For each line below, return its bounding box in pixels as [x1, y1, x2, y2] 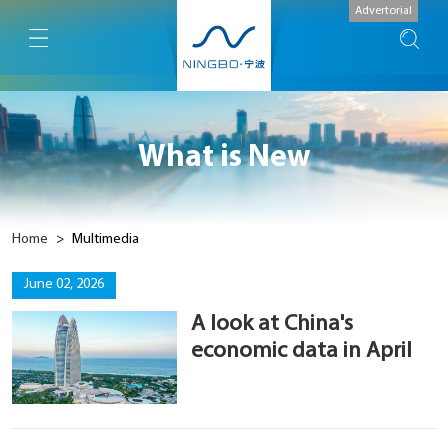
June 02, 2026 [23, 277, 104, 293]
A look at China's [191, 313, 354, 337]
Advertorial [355, 5, 412, 17]
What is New [137, 142, 311, 174]
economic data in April [191, 340, 413, 364]
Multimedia [71, 231, 139, 247]
